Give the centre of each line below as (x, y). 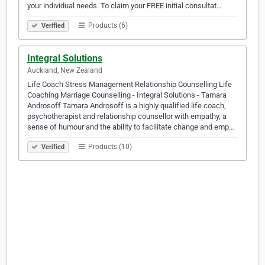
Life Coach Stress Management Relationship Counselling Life (130, 85)
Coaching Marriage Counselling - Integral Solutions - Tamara (127, 95)
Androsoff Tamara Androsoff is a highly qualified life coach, (127, 106)
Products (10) (109, 147)
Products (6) (107, 26)
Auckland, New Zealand (65, 71)
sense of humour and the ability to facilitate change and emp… (131, 127)
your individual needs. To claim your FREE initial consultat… (125, 6)
